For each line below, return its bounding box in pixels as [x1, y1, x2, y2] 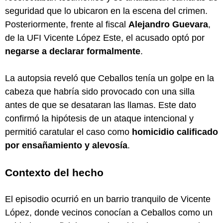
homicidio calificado [132, 126, 218, 137]
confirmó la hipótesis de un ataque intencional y [5, 113, 194, 123]
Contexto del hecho [5, 166, 104, 178]
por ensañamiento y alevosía [5, 140, 127, 150]
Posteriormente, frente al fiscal [5, 19, 128, 29]
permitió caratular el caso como [5, 126, 132, 137]
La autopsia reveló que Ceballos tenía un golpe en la [5, 73, 214, 83]
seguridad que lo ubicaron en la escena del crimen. [5, 5, 208, 16]
